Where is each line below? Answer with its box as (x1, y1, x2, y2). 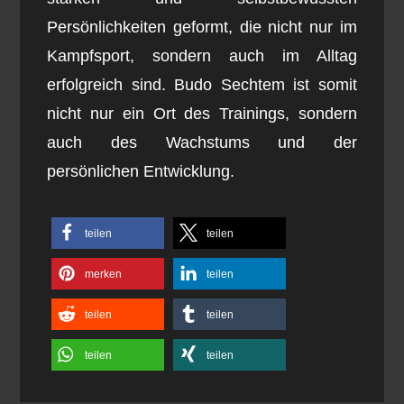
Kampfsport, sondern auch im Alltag (47, 47, 357, 66)
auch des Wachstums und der (47, 133, 357, 152)
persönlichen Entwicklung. (47, 162, 235, 181)
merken (85, 268, 123, 281)
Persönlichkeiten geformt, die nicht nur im (47, 18, 357, 37)
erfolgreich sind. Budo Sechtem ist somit (47, 76, 357, 95)
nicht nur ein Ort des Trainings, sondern (47, 105, 357, 124)
